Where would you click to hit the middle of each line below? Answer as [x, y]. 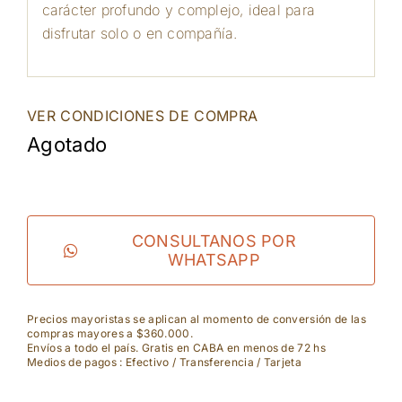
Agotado [67, 145]
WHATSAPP [214, 260]
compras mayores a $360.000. [109, 334]
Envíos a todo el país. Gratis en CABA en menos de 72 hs [176, 348]
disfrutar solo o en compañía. [140, 33]
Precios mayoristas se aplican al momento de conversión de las [197, 319]
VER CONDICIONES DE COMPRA [142, 116]
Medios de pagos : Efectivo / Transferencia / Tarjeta [164, 363]
